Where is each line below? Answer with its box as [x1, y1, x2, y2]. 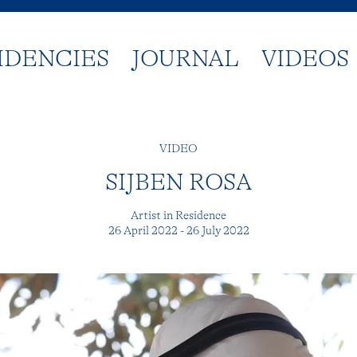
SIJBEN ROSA [105, 169, 252, 196]
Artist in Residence [131, 208, 226, 222]
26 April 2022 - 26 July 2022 [108, 223, 249, 237]
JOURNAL [131, 45, 240, 73]
